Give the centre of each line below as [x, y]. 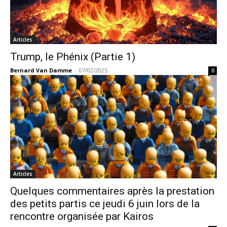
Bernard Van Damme [41, 70]
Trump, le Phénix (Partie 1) [73, 57]
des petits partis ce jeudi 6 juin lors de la [105, 204]
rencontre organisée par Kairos [82, 217]
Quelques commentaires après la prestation [112, 191]
